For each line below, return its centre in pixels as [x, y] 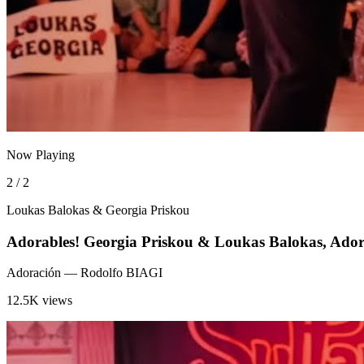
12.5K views [39, 301]
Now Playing [41, 154]
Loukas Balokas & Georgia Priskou [98, 210]
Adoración [34, 273]
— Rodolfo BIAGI [112, 273]
